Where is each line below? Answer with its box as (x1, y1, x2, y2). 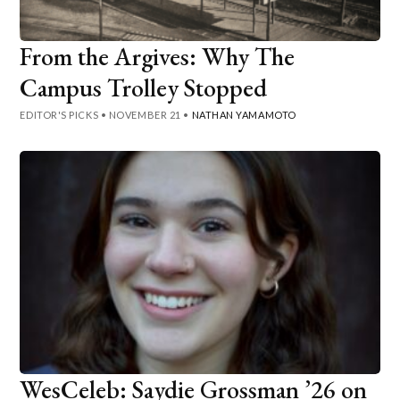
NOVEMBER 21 (108, 108, 181, 121)
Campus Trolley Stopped (20, 71, 268, 104)
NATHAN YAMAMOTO (191, 108, 296, 121)
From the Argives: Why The (20, 39, 296, 72)
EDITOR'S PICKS (20, 108, 99, 121)
